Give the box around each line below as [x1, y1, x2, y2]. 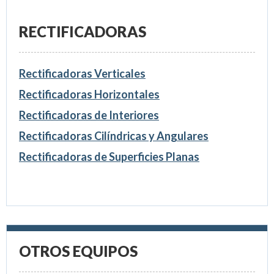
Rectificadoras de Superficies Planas [18, 149, 199, 163]
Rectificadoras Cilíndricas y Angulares [18, 128, 209, 143]
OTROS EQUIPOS [18, 242, 138, 260]
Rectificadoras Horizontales [18, 87, 160, 101]
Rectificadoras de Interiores [18, 108, 159, 122]
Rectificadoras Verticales [18, 66, 146, 80]
